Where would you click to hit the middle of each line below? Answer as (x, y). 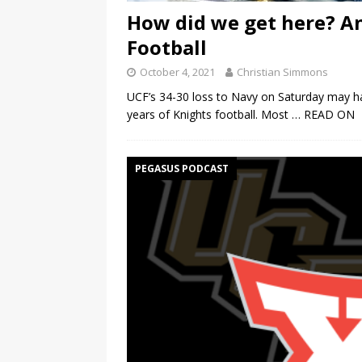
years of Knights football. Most (209, 115)
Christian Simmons (282, 72)
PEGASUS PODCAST (182, 169)
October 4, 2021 (177, 72)
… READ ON (323, 115)
